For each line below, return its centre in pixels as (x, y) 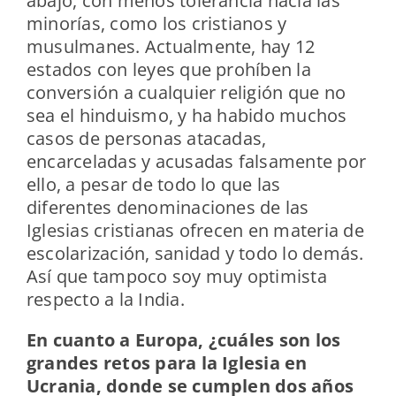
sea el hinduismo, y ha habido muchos (187, 116)
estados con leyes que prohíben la (168, 70)
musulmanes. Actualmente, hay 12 (171, 47)
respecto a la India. (108, 300)
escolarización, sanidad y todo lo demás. (195, 254)
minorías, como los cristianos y (156, 24)
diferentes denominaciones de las (168, 208)
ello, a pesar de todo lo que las (153, 185)
